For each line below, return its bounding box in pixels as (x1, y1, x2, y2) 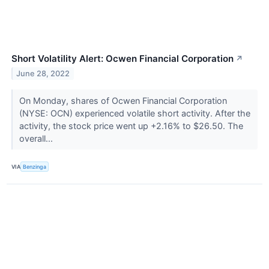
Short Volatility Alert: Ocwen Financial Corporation (11, 53, 234, 65)
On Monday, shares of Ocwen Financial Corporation (19, 95, 227, 106)
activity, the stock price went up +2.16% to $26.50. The (19, 121, 243, 131)
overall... (19, 133, 55, 144)
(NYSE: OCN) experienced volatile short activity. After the (19, 108, 250, 119)
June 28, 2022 (16, 69, 70, 79)
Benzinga (23, 163, 47, 171)
